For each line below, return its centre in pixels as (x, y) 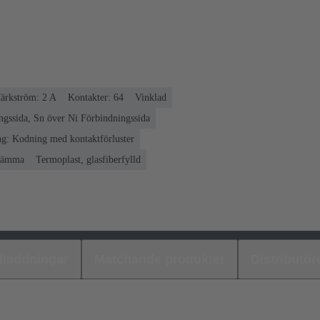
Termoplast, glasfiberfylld (88, 159)
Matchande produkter (160, 259)
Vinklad (151, 97)
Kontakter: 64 (96, 97)
